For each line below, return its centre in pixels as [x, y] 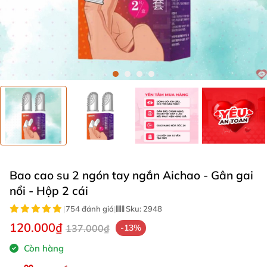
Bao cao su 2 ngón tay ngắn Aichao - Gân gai [131, 175]
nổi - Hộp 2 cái [49, 191]
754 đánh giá [90, 209]
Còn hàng [43, 248]
